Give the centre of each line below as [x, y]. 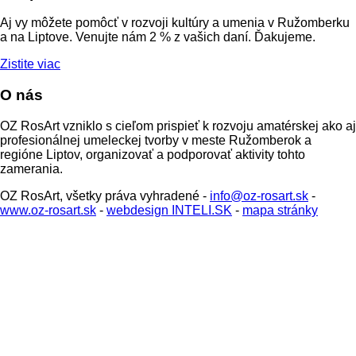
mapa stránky [280, 210]
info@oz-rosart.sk [259, 195]
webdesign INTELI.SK [169, 210]
